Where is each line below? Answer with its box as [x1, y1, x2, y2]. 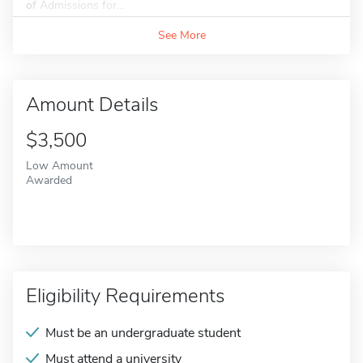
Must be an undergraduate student [45, 324, 241, 342]
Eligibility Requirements [26, 283, 224, 309]
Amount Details [26, 92, 158, 117]
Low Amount [26, 157, 93, 173]
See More [157, 28, 206, 43]
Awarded [26, 172, 72, 188]
